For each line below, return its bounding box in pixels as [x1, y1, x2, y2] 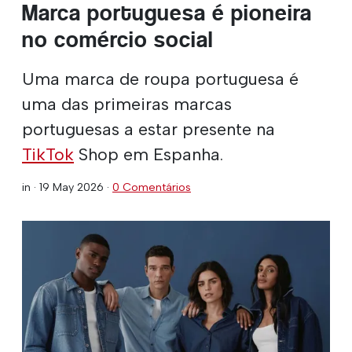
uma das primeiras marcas [22, 93, 232, 114]
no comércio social [22, 26, 213, 53]
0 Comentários [112, 179, 191, 194]
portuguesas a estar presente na [22, 118, 275, 139]
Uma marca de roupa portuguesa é [22, 68, 299, 89]
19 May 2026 [39, 179, 104, 194]
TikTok [22, 143, 74, 164]
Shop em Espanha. [74, 143, 223, 164]
